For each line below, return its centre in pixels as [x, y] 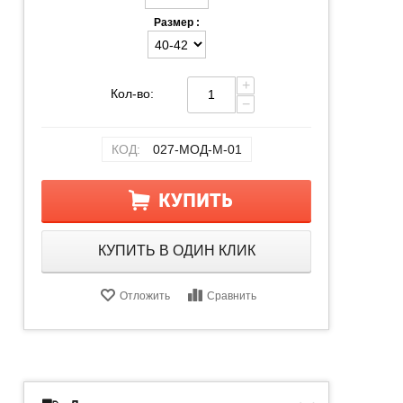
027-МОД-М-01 [197, 149]
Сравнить [231, 296]
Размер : [176, 22]
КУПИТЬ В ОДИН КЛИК [176, 250]
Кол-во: [132, 93]
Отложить [144, 296]
